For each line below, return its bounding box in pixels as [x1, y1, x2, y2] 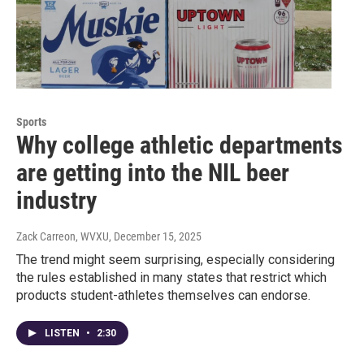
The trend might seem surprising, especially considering [16, 252, 335, 268]
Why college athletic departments [16, 131, 343, 160]
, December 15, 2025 [109, 230, 201, 244]
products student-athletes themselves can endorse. [16, 288, 310, 304]
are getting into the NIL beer [16, 158, 289, 188]
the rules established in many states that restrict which [16, 270, 327, 286]
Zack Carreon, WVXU [16, 230, 109, 244]
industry [16, 186, 97, 215]
